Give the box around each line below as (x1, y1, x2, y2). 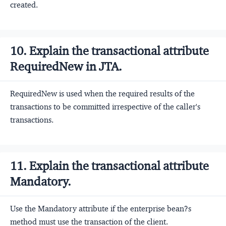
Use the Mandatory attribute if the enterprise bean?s (10, 203, 191, 213)
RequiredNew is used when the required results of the (10, 88, 195, 98)
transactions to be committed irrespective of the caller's (10, 101, 200, 111)
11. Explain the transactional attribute (10, 158, 209, 174)
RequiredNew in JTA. (10, 59, 122, 74)
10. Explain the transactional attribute (10, 43, 209, 59)
